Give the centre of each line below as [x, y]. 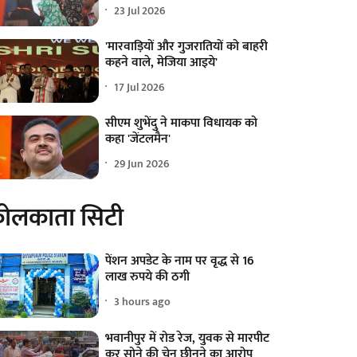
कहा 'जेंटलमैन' [138, 139]
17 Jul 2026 [140, 87]
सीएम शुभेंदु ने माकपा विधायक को [182, 124]
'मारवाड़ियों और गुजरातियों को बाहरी [187, 47]
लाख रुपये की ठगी [148, 277]
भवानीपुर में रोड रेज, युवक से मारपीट [188, 338]
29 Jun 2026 [142, 163]
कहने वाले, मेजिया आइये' [162, 63]
